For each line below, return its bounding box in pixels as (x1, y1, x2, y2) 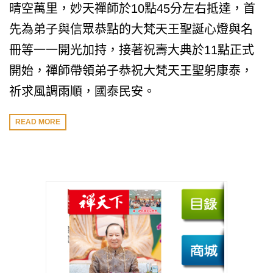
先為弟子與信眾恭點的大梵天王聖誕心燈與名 (9, 23, 253, 36)
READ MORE (15, 118, 60, 127)
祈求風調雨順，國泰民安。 (9, 85, 155, 98)
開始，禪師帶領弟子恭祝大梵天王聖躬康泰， (9, 64, 253, 77)
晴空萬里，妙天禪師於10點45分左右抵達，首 (9, 2, 255, 15)
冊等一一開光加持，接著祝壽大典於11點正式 (9, 43, 254, 57)
